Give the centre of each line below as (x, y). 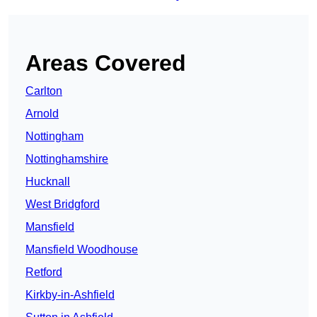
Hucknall (48, 182)
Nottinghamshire (67, 159)
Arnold (42, 114)
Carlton (44, 91)
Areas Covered (106, 63)
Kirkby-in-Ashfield (70, 295)
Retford (44, 272)
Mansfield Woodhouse (82, 250)
